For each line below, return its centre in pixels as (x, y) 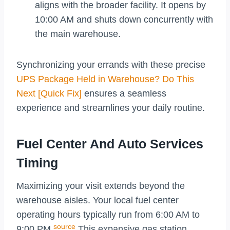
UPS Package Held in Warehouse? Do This (105, 79)
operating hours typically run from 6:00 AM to (108, 215)
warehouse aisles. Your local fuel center (98, 200)
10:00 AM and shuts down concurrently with (124, 20)
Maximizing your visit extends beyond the (101, 186)
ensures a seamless (124, 94)
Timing (37, 162)
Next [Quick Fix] (49, 94)
